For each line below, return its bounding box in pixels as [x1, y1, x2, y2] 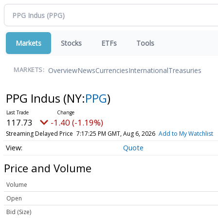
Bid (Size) [6, 208, 31, 217]
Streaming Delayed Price [5, 129, 73, 138]
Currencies [95, 65, 128, 75]
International [128, 65, 168, 75]
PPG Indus [5, 90, 63, 106]
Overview [48, 65, 77, 75]
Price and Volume [4, 160, 91, 175]
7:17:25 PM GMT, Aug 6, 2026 [76, 129, 155, 138]
